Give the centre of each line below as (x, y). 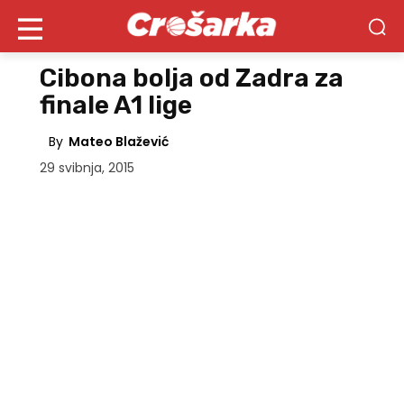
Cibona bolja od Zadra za (192, 78)
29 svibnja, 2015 (87, 168)
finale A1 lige (116, 105)
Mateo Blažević (119, 142)
